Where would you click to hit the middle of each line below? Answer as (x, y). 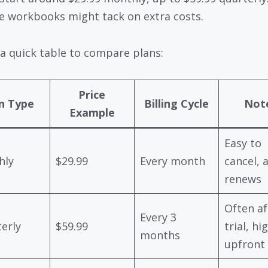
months (160, 235)
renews (243, 179)
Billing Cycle (176, 104)
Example (92, 113)
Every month (172, 161)
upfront (244, 244)
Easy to (243, 143)
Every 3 (158, 217)
